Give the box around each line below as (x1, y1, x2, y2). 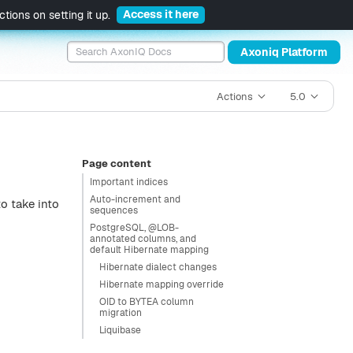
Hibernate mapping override (99, 278, 224, 291)
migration (99, 307, 142, 319)
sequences (90, 204, 138, 217)
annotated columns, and (90, 232, 196, 245)
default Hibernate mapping (90, 243, 209, 256)
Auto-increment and (90, 193, 180, 206)
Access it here (123, 7, 199, 21)
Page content (81, 157, 151, 170)
